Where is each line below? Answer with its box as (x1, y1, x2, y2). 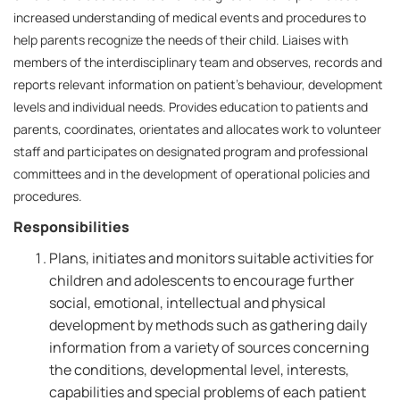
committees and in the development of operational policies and (13, 165, 370, 182)
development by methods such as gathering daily (49, 315, 367, 335)
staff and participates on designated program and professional (13, 143, 368, 160)
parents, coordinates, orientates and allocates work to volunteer (13, 121, 381, 137)
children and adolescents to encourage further (49, 271, 354, 290)
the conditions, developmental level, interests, (49, 360, 349, 379)
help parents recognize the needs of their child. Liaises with (13, 31, 348, 48)
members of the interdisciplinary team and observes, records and (13, 54, 382, 71)
